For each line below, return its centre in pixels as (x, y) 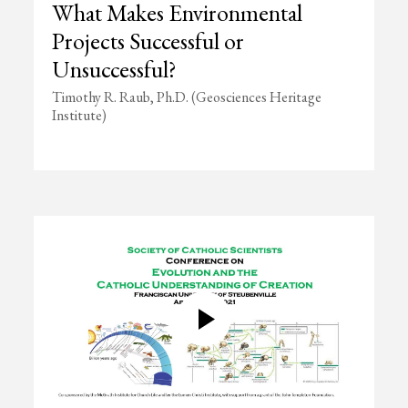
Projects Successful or (148, 41)
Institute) (80, 115)
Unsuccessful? (115, 69)
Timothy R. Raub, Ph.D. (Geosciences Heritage (187, 97)
